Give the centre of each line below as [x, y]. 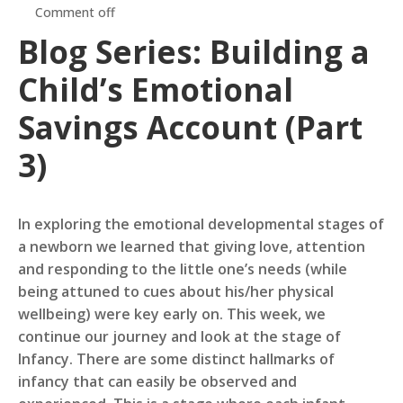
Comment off [75, 13]
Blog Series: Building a [194, 52]
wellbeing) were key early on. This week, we [172, 314]
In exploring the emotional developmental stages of [201, 224]
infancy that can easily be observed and [157, 382]
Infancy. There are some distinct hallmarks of [176, 359]
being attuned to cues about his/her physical [176, 292]
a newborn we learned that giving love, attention [192, 247]
